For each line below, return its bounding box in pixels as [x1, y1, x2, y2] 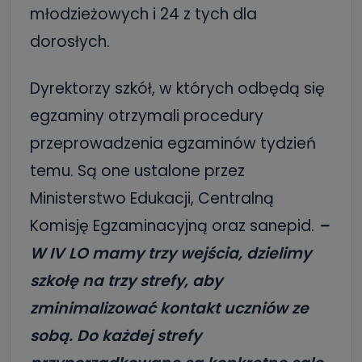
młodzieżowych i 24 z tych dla [30, 3, 257, 25]
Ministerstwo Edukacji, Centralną [30, 187, 274, 209]
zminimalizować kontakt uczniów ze [30, 297, 309, 319]
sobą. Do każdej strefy [30, 325, 201, 347]
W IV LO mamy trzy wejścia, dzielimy [30, 242, 311, 264]
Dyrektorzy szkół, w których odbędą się [30, 78, 325, 99]
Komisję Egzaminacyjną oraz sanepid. [30, 215, 318, 237]
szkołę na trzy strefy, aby [30, 270, 222, 292]
